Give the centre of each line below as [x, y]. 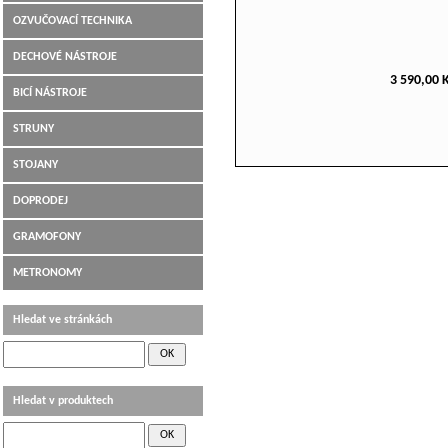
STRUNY [33, 129]
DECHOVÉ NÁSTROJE [65, 57]
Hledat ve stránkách [62, 320]
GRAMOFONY [47, 237]
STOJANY [35, 165]
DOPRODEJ [40, 201]
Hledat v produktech [63, 401]
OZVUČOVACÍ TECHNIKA [72, 21]
